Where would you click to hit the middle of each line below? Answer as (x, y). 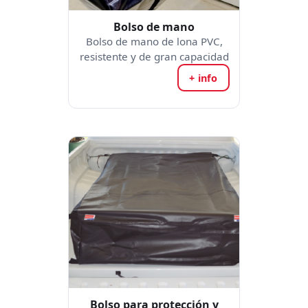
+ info (203, 78)
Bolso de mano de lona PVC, (154, 41)
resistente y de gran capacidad (154, 56)
